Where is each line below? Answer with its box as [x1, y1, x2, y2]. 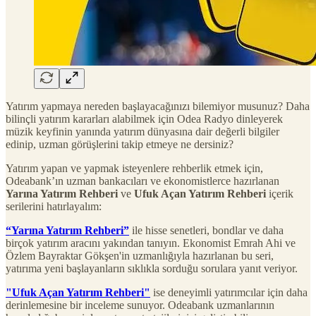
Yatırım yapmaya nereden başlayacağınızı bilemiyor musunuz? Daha [6, 99, 310, 112]
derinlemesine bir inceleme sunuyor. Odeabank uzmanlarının [6, 298, 274, 311]
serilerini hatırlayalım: [6, 200, 102, 212]
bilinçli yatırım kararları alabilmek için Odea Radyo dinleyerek [6, 112, 283, 125]
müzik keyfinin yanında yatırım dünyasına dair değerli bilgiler [6, 125, 279, 138]
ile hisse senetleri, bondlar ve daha [129, 224, 284, 236]
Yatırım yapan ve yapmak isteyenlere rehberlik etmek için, [6, 162, 263, 174]
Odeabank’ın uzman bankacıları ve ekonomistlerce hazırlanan [6, 174, 279, 187]
